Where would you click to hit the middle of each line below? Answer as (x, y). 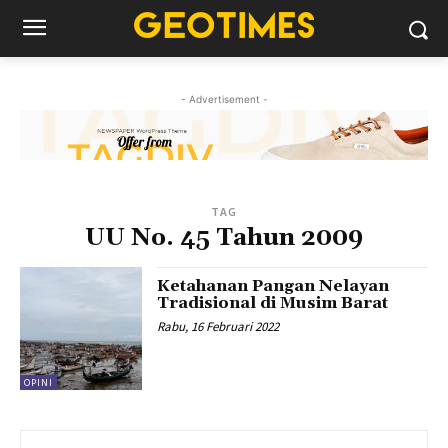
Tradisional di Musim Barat (273, 303)
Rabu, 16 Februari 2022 (218, 327)
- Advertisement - (224, 99)
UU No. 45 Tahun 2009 (224, 238)
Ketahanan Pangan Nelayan (273, 286)
